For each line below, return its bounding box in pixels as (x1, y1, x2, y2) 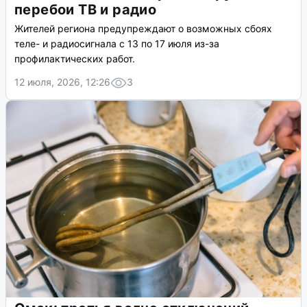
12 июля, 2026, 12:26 (14, 76, 110, 88)
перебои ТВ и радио (14, 1, 157, 19)
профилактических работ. (14, 53, 135, 65)
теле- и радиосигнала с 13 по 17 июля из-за (14, 38, 219, 50)
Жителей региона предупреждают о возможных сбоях (14, 23, 272, 35)
